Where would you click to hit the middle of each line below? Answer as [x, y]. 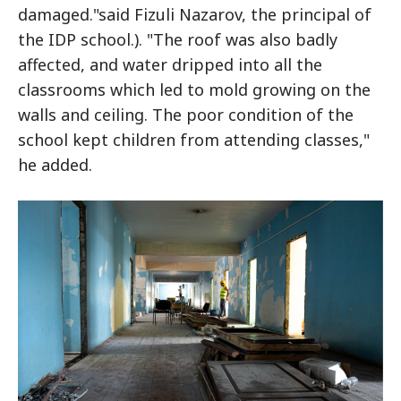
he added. [55, 165]
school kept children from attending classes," [194, 140]
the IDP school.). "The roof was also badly [178, 39]
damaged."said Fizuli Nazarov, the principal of [195, 14]
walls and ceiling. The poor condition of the [186, 115]
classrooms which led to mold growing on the [194, 90]
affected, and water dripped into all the [170, 64]
